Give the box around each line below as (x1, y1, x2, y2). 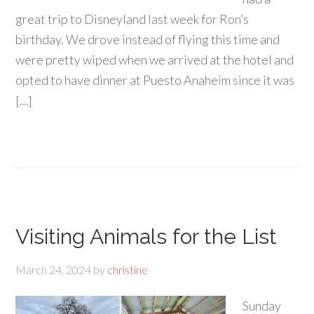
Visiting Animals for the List (15, 224, 278, 249)
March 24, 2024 (15, 263, 92, 276)
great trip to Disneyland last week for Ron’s (15, 11, 250, 27)
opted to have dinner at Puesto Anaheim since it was (15, 72, 295, 88)
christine (107, 263, 149, 276)
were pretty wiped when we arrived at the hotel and (15, 52, 294, 67)
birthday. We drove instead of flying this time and (15, 32, 280, 47)
